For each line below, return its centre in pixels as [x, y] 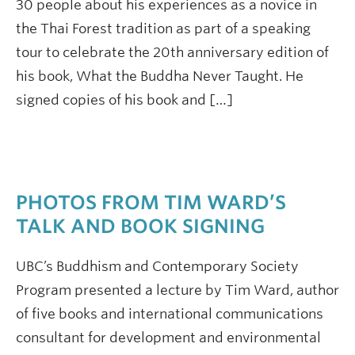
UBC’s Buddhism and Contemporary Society [157, 266]
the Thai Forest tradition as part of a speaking [163, 29]
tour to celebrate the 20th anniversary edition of [172, 52]
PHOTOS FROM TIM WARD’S [151, 202]
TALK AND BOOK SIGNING [140, 226]
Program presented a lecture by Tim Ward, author [177, 290]
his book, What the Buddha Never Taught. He [160, 76]
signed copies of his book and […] [124, 100]
